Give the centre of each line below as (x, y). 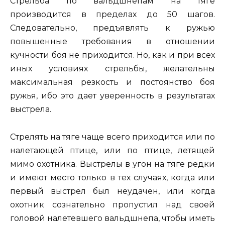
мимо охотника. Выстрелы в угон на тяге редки (113, 164)
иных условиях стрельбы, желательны (113, 69)
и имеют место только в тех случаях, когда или (113, 177)
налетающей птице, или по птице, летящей (113, 150)
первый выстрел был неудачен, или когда (113, 191)
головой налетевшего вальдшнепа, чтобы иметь (113, 218)
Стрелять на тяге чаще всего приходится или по (113, 137)
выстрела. (31, 109)
